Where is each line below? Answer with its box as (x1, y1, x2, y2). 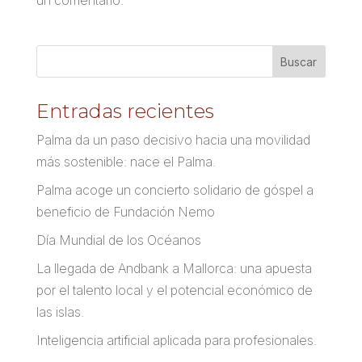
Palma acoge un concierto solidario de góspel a (36, 182, 314, 199)
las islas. (36, 304, 84, 321)
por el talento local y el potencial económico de (36, 282, 313, 299)
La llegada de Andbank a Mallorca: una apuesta (36, 260, 312, 277)
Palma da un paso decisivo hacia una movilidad (36, 132, 310, 149)
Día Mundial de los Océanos (36, 232, 201, 249)
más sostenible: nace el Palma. (36, 154, 216, 170)
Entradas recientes (36, 99, 214, 124)
